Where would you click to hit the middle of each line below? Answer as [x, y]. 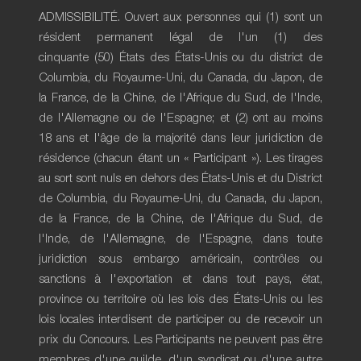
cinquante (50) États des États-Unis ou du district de [180, 58]
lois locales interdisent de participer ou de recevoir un [180, 320]
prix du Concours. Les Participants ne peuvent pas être [180, 340]
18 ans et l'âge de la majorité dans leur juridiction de [180, 138]
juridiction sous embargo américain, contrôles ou [180, 259]
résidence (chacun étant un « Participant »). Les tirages [180, 158]
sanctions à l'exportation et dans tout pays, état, [180, 279]
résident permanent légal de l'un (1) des [180, 37]
